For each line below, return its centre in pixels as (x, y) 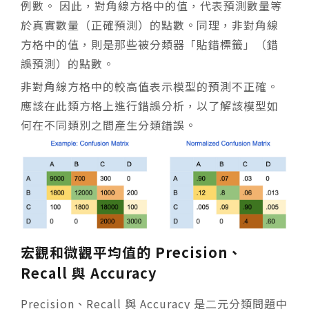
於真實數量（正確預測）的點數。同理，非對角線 (150, 24)
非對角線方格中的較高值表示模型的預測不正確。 (150, 86)
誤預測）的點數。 (68, 63)
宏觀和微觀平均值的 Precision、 (131, 252)
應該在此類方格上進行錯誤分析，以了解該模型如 (150, 105)
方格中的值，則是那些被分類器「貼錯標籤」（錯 (150, 44)
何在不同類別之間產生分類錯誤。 (109, 124)
